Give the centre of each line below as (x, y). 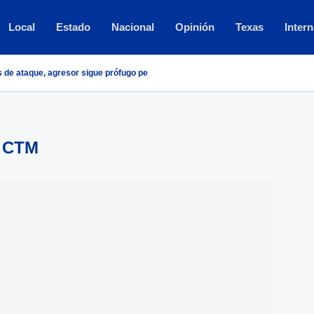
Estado (73, 27)
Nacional (133, 27)
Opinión (195, 27)
